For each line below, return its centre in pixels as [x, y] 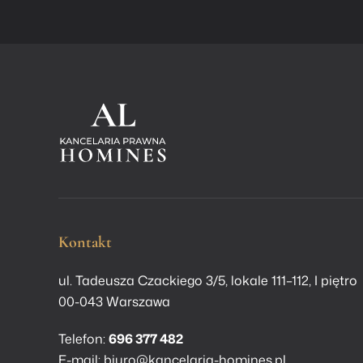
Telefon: [83, 339]
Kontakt [85, 243]
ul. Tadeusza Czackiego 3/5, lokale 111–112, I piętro [208, 281]
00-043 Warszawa [114, 302]
